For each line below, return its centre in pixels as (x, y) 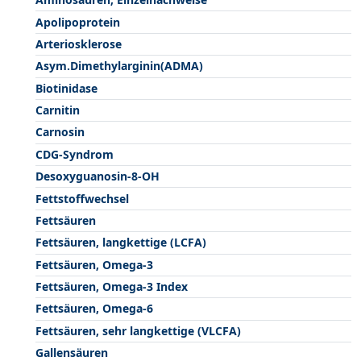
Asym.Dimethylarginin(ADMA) (119, 66)
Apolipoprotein (78, 22)
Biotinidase (66, 88)
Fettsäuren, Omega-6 (94, 309)
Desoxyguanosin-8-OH (98, 176)
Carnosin (60, 132)
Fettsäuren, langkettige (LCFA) (121, 243)
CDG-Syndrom (75, 154)
